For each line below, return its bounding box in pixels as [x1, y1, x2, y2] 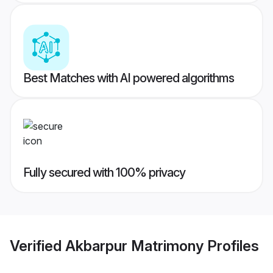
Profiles [204, 236, 259, 255]
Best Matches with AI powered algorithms [23, 71, 234, 86]
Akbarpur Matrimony [65, 236, 204, 255]
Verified [10, 236, 65, 255]
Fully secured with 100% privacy [23, 165, 185, 180]
